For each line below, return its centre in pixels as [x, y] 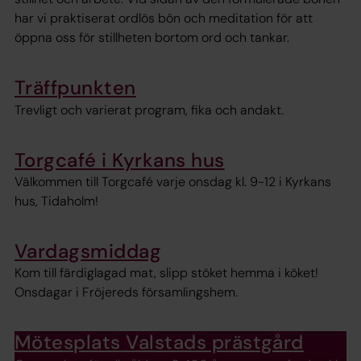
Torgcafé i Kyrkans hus [120, 160]
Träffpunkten [75, 88]
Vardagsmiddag [88, 251]
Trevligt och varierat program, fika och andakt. [149, 110]
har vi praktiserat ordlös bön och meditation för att [164, 19]
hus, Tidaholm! [56, 201]
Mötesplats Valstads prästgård [159, 342]
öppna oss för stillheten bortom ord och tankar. [152, 38]
